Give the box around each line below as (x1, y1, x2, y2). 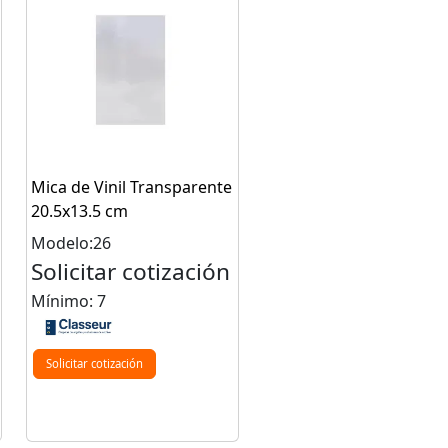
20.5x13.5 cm (30, 200, 128, 222)
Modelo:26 (30, 232, 111, 254)
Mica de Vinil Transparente (30, 176, 232, 198)
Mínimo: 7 (30, 290, 106, 312)
